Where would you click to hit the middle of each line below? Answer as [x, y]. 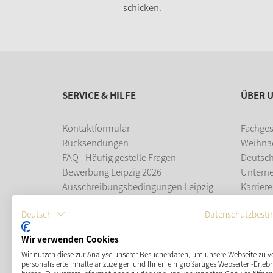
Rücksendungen [95, 142]
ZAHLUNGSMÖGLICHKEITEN [124, 248]
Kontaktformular [96, 128]
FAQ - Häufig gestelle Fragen [119, 157]
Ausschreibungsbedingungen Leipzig [138, 186]
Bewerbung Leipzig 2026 [112, 172]
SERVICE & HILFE [99, 95]
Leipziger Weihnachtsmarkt [118, 215]
